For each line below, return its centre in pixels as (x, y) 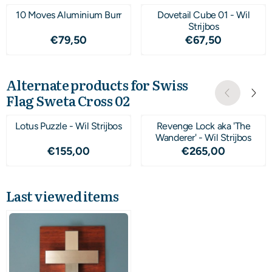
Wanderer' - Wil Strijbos (203, 137)
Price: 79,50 (93, 39)
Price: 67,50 (228, 39)
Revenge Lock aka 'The (203, 126)
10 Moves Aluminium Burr (69, 15)
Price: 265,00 (231, 149)
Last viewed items (63, 195)
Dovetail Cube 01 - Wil (203, 15)
